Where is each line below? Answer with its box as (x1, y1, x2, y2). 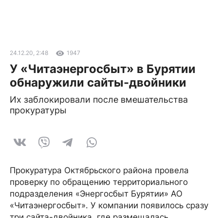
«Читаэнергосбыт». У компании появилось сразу (10, 200, 208, 210)
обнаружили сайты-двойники (10, 75, 186, 90)
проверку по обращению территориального (10, 177, 188, 187)
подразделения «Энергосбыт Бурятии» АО (10, 189, 182, 199)
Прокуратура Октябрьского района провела (10, 165, 189, 175)
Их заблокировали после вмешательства (10, 94, 188, 105)
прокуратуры (10, 105, 67, 115)
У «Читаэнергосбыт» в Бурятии (10, 62, 196, 76)
